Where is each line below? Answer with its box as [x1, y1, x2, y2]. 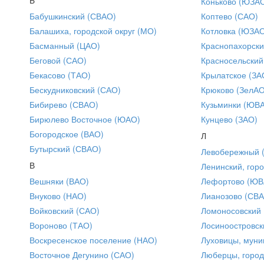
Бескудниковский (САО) [29, 83, 121, 95]
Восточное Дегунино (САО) [29, 248, 134, 260]
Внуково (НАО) [29, 189, 87, 202]
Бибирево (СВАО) [29, 98, 98, 110]
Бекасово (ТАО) [29, 68, 91, 81]
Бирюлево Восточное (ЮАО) [29, 113, 140, 125]
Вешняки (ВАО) [29, 174, 89, 187]
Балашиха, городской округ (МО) [29, 24, 157, 37]
